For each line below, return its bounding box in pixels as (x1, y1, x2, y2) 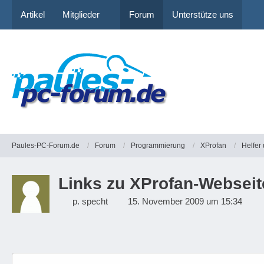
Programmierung (131, 141, 185, 150)
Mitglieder (62, 9, 100, 19)
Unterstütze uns (172, 9, 233, 19)
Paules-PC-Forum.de (12, 141, 80, 150)
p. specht (72, 196, 108, 206)
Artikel (21, 9, 45, 19)
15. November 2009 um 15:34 (128, 196, 242, 206)
